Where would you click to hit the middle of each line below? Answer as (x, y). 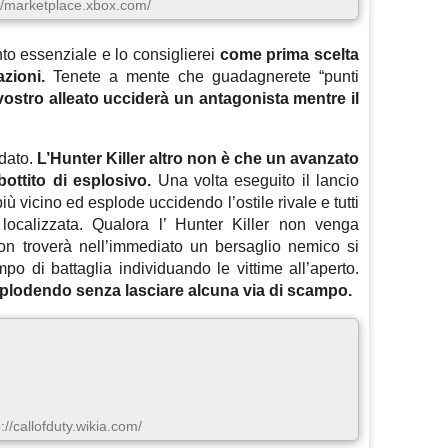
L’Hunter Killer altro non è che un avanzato (196, 159)
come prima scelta (289, 55)
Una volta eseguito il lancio (255, 181)
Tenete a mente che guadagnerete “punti (202, 77)
